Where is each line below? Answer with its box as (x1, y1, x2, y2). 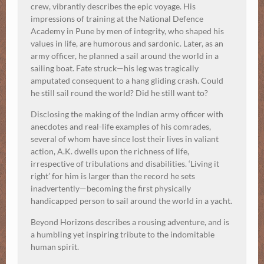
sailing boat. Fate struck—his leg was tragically (31, 63, 199, 74)
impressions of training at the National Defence (31, 14, 203, 24)
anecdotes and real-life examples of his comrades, (31, 121, 211, 132)
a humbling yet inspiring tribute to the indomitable (31, 229, 214, 240)
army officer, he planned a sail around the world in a (31, 51, 219, 61)
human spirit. (31, 242, 79, 252)
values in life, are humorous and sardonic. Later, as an (31, 38, 223, 49)
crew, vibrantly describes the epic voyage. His (31, 1, 196, 12)
